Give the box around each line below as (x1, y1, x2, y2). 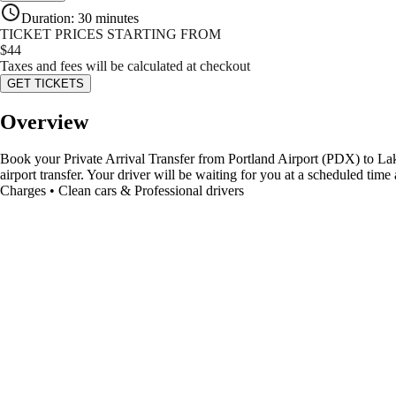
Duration (21, 10, 71, 26)
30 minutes (78, 10, 139, 26)
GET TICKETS (7, 76, 84, 90)
